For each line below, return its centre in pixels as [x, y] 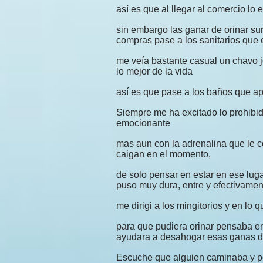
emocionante [143, 123]
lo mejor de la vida [154, 71]
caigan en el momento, [163, 154]
